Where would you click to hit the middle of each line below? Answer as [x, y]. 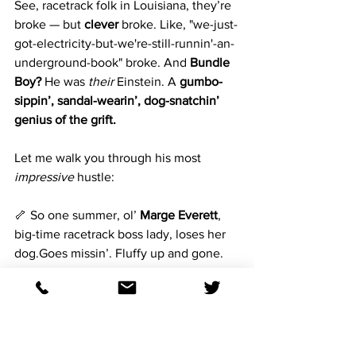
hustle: [94, 177]
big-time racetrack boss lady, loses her [122, 234]
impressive [44, 177]
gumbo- [201, 81]
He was [65, 81]
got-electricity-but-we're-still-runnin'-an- [124, 43]
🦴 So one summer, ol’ [77, 215]
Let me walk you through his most [109, 158]
